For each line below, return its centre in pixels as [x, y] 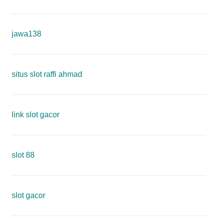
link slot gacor [36, 115]
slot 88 [23, 155]
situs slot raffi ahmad [47, 74]
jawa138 [27, 34]
